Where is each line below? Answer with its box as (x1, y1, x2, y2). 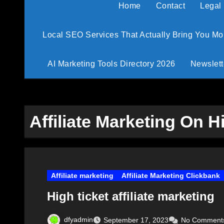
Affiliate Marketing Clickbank (121, 171, 220, 179)
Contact (155, 1, 185, 10)
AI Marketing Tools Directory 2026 (47, 59, 175, 68)
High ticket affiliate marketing (47, 189, 214, 203)
